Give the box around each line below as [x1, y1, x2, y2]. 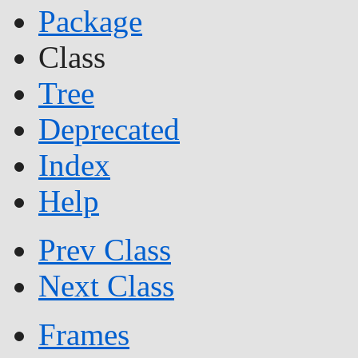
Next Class [38, 268, 174, 304]
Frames [38, 317, 129, 352]
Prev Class [38, 233, 171, 268]
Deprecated [38, 112, 180, 147]
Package [38, 4, 142, 39]
